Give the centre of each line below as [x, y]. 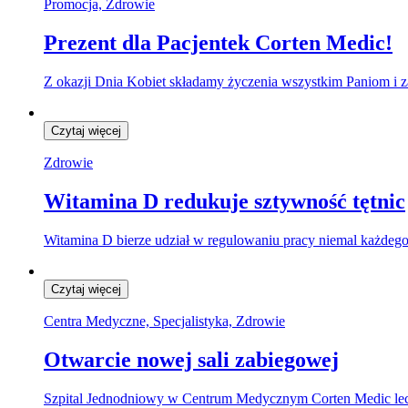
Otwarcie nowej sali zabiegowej [191, 359]
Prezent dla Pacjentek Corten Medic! [218, 43]
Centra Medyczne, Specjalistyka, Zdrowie [164, 321]
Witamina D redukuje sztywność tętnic [224, 201]
